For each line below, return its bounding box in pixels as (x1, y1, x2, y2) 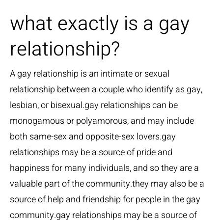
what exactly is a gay (10, 9, 190, 39)
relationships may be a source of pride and (10, 146, 172, 160)
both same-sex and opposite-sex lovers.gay (10, 130, 176, 144)
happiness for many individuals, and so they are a (10, 162, 199, 175)
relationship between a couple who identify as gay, (10, 83, 202, 97)
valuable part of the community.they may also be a (10, 177, 204, 191)
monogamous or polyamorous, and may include (10, 114, 194, 128)
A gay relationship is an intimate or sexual (10, 67, 169, 81)
